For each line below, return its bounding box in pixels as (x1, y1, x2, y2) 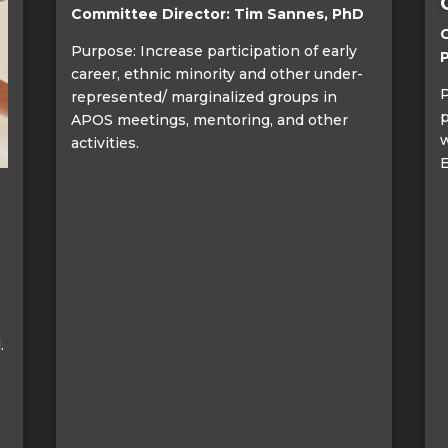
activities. (70, 133, 139, 152)
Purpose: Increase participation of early (70, 41, 357, 60)
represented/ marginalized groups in (70, 87, 337, 106)
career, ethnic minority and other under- (70, 64, 363, 83)
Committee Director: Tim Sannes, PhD (70, 4, 364, 23)
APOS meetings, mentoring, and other (70, 110, 348, 129)
